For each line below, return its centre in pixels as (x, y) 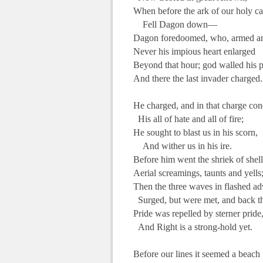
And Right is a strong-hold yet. (193, 227)
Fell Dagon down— (175, 24)
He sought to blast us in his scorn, (195, 132)
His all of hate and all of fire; (188, 119)
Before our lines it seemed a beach (197, 254)
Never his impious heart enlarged (194, 51)
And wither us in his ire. (183, 146)
